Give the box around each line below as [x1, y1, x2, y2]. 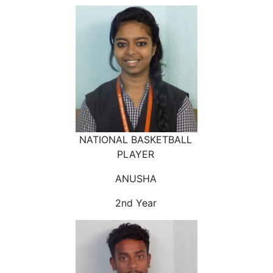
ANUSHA [115, 172, 157, 185]
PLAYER [117, 148, 154, 161]
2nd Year [115, 197, 157, 210]
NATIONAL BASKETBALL [79, 133, 192, 146]
